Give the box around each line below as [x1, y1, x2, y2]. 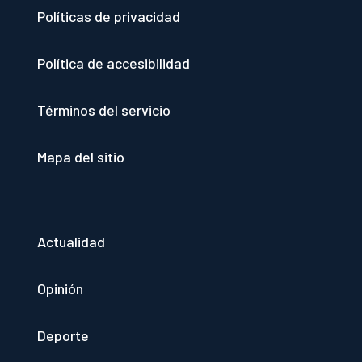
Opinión [37, 280, 83, 297]
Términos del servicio [37, 101, 170, 119]
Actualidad [37, 233, 105, 250]
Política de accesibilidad [37, 54, 190, 72]
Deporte [37, 326, 89, 344]
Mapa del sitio [37, 148, 124, 166]
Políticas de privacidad [37, 7, 180, 25]
